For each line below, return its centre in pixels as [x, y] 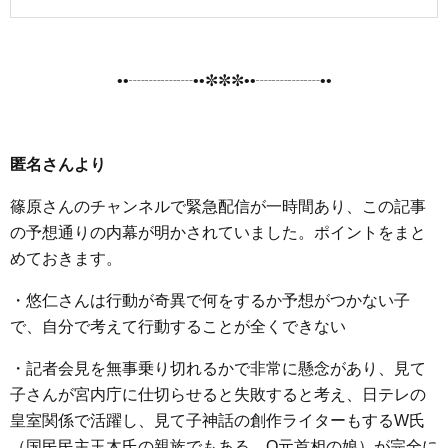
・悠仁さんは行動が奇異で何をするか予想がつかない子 [210, 300]
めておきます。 [66, 258]
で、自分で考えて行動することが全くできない [178, 326]
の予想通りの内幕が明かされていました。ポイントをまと [218, 232]
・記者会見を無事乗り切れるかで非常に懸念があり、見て [218, 368]
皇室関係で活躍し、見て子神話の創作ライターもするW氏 [217, 420]
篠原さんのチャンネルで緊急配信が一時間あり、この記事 [218, 206]
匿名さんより [58, 164]
